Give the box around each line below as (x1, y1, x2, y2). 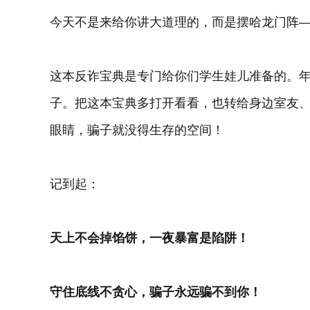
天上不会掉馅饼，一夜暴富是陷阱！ (50, 231, 249, 245)
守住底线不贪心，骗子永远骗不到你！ (50, 285, 262, 299)
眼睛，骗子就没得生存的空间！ (50, 123, 224, 137)
